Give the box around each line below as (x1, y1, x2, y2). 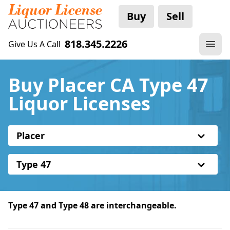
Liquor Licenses (8, 91, 150, 116)
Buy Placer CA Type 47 (8, 72, 208, 98)
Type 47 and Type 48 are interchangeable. (8, 200, 177, 211)
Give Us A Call (8, 39, 61, 50)
